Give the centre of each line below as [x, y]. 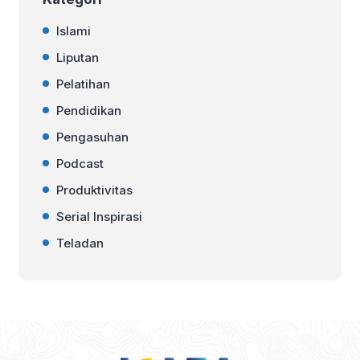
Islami [74, 31]
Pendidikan [89, 110]
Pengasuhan [92, 137]
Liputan [78, 57]
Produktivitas [94, 190]
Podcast [80, 163]
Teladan [80, 243]
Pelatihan [83, 84]
